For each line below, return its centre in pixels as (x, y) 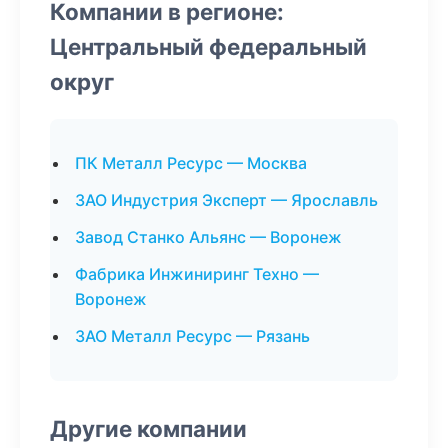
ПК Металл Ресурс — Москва (191, 163)
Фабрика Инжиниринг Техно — (197, 274)
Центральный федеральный (208, 46)
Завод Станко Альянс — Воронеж (208, 237)
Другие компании (148, 428)
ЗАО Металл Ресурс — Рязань (192, 336)
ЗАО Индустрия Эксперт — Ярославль (226, 200)
